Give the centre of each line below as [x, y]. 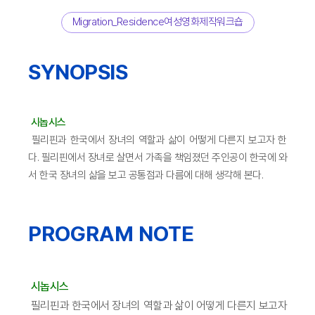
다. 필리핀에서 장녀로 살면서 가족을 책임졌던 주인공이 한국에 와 [157, 157]
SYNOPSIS [78, 71]
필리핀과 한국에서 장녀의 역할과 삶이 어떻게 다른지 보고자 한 [157, 140]
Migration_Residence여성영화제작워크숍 [157, 21]
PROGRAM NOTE [111, 233]
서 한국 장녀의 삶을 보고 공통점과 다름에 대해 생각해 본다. [146, 175]
